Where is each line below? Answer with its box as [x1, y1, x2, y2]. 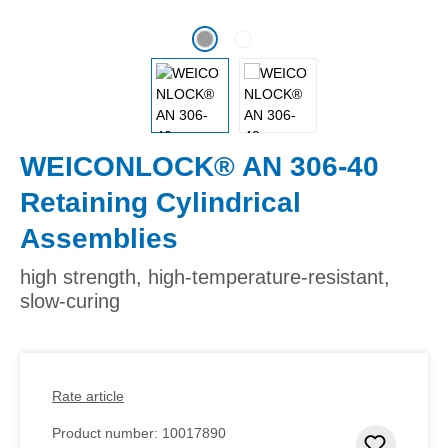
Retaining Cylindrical [20, 186, 301, 218]
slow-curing [20, 289, 120, 312]
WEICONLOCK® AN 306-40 [20, 150, 379, 182]
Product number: [52, 424, 162, 441]
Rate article [52, 387, 124, 404]
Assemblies [20, 222, 178, 254]
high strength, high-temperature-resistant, [20, 265, 390, 288]
